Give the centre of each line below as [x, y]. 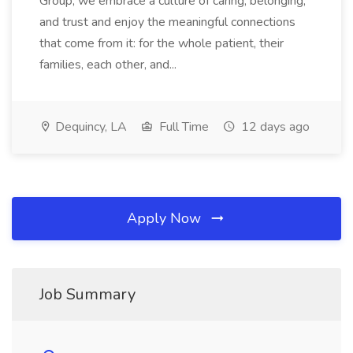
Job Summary [87, 294]
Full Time [182, 127]
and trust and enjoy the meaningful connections [167, 22]
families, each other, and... [110, 65]
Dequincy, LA [89, 127]
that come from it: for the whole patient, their [162, 43]
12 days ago [274, 127]
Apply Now [166, 218]
